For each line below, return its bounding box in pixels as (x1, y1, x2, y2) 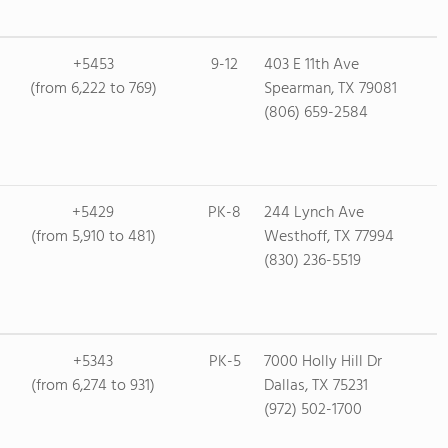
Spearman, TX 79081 (263, 76, 397, 102)
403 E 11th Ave (263, 52, 359, 78)
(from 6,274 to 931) (31, 373, 155, 399)
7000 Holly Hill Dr (263, 349, 382, 375)
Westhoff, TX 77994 (263, 224, 394, 250)
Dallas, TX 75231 (263, 373, 368, 399)
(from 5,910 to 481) (30, 224, 156, 250)
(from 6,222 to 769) (29, 76, 157, 102)
